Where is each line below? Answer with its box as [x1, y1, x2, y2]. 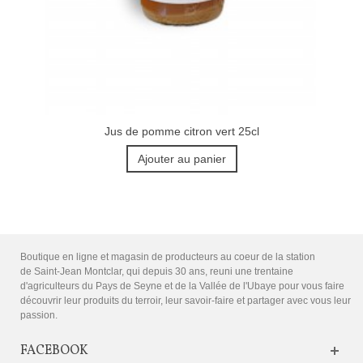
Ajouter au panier [137, 152, 226, 165]
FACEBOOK [20, 342, 88, 361]
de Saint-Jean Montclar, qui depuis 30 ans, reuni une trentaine [20, 266, 293, 278]
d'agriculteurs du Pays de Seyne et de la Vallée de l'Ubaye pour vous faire [20, 280, 344, 293]
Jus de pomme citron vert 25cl [104, 124, 259, 138]
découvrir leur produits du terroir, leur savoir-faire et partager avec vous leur [20, 295, 351, 307]
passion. [20, 310, 58, 322]
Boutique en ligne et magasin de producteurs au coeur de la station [20, 251, 315, 263]
